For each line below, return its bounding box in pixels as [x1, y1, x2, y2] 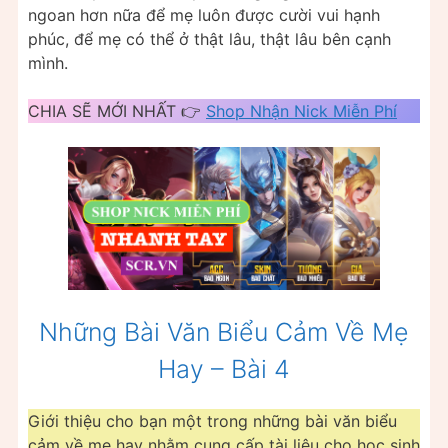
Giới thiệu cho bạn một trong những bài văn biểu [28, 410, 397, 431]
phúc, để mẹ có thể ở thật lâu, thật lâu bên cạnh [28, 29, 391, 50]
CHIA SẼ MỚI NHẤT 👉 [28, 101, 206, 122]
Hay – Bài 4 [158, 353, 290, 384]
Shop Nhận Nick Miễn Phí [206, 101, 397, 122]
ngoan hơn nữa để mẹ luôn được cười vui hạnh [28, 5, 380, 26]
